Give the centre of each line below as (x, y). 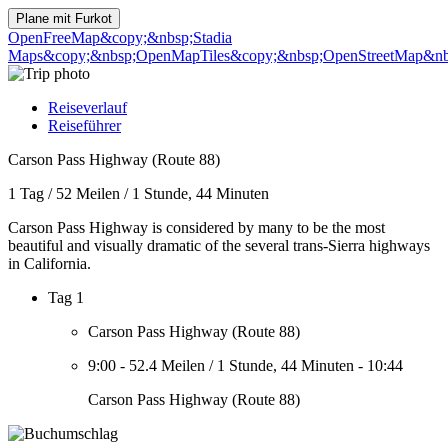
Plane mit (45, 18)
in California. (49, 263)
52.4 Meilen (167, 365)
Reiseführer (84, 125)
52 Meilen (88, 193)
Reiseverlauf (87, 107)
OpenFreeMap (54, 37)
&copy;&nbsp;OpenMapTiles (136, 55)
